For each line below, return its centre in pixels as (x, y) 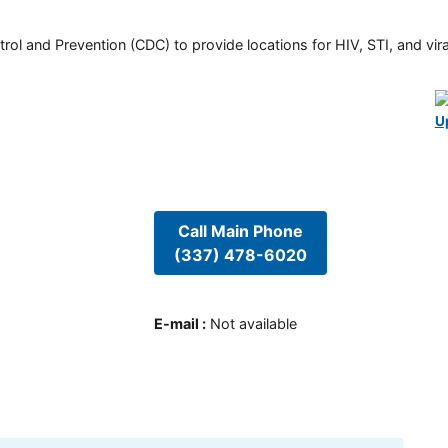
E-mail (176, 324)
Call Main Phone (240, 230)
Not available (253, 324)
